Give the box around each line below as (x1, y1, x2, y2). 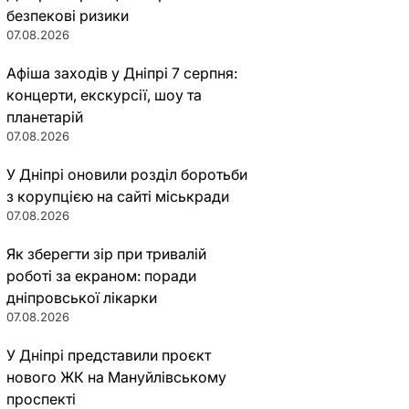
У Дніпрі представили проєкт (5, 346, 211, 364)
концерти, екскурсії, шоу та (5, 86, 202, 104)
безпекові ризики (5, 6, 129, 25)
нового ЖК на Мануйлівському (5, 368, 226, 386)
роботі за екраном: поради (5, 267, 196, 285)
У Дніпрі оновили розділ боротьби (5, 165, 247, 184)
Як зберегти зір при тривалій (5, 245, 206, 263)
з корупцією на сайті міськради (5, 187, 229, 205)
